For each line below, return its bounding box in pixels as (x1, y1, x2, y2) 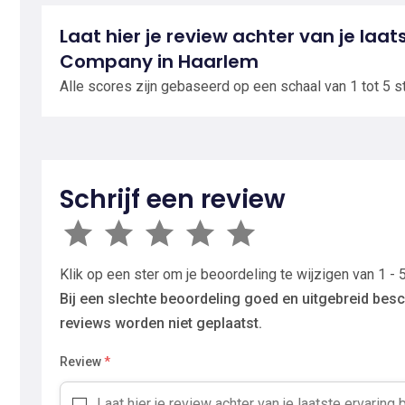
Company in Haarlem (60, 49, 259, 74)
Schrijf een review (60, 182, 286, 217)
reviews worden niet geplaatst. (60, 315, 262, 332)
